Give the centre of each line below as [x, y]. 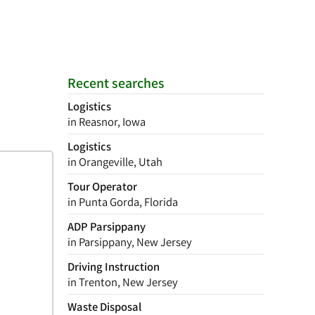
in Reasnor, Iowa [107, 122]
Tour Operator [102, 186]
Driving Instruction [114, 266]
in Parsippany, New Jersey [130, 242]
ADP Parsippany [107, 226]
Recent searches [116, 83]
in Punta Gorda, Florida [123, 202]
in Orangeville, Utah [115, 162]
